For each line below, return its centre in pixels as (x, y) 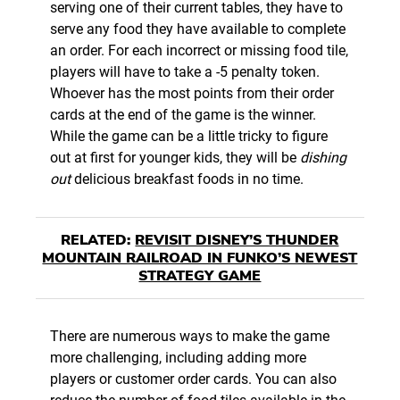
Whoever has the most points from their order (192, 94)
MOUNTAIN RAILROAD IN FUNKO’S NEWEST (200, 258)
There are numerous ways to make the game (190, 337)
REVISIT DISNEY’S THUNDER (237, 241)
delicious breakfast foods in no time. (187, 179)
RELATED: (98, 241)
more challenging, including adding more (178, 358)
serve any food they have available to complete (198, 29)
